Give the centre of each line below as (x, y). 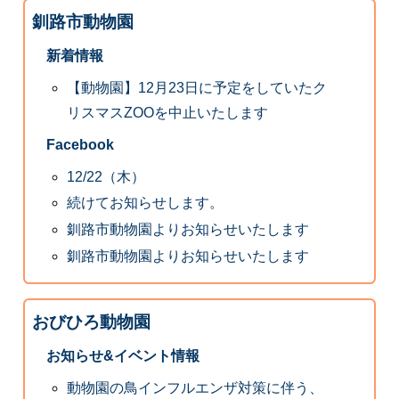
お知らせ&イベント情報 (122, 356)
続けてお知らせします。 (146, 203)
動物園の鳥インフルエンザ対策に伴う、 (195, 388)
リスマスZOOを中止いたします (168, 112)
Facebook (80, 144)
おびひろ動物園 (91, 322)
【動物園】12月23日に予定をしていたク (197, 87)
